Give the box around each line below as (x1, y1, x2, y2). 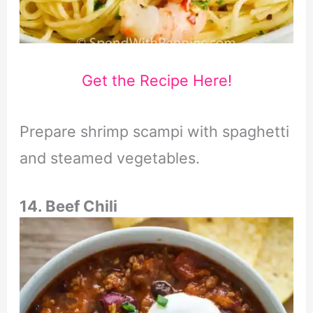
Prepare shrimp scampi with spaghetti (19, 122, 289, 140)
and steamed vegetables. (19, 148, 200, 167)
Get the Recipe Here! (81, 71, 232, 90)
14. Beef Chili (19, 197, 117, 216)
